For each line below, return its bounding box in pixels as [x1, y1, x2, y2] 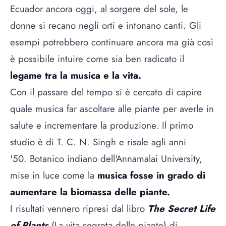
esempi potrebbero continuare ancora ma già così [10, 35, 213, 49]
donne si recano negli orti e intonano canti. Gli [10, 18, 201, 32]
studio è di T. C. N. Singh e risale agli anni [10, 135, 186, 149]
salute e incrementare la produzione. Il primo [10, 118, 193, 132]
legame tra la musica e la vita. [10, 68, 141, 82]
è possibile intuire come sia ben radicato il [10, 51, 184, 66]
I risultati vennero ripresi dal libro [10, 201, 148, 215]
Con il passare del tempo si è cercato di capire [10, 85, 202, 99]
